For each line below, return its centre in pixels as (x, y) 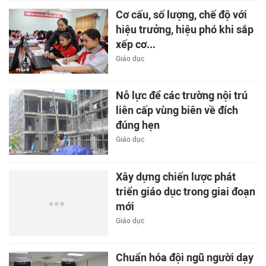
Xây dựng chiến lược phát (175, 177)
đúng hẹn (137, 126)
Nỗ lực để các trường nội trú (181, 96)
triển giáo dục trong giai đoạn (185, 191)
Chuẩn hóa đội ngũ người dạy (184, 258)
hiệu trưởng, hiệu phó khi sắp (184, 29)
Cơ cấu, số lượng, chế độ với (181, 15)
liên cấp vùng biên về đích (177, 111)
